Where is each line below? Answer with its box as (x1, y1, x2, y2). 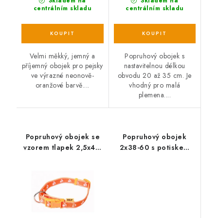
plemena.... (138, 90, 171, 100)
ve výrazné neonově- (31, 70, 94, 80)
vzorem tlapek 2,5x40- (23, 142, 102, 152)
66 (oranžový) (38, 153, 88, 163)
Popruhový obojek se (25, 131, 100, 142)
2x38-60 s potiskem (119, 142, 190, 152)
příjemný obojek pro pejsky (21, 60, 103, 71)
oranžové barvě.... (35, 80, 90, 90)
